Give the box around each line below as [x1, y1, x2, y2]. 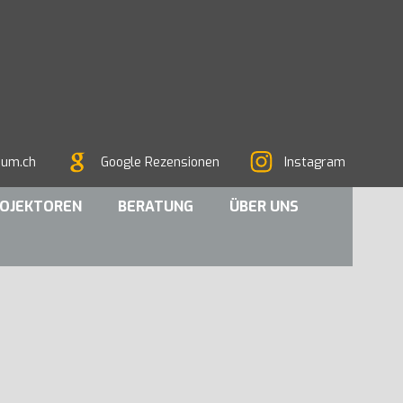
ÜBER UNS [229, 197, 299, 216]
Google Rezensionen [101, 154, 219, 171]
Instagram [284, 154, 345, 171]
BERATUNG [118, 197, 193, 216]
